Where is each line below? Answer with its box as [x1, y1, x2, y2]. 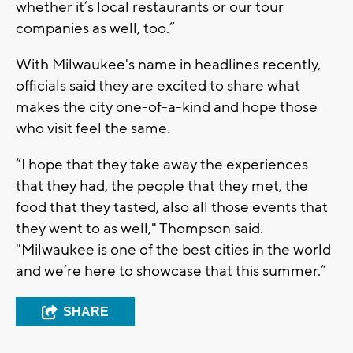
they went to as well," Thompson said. [16, 218, 263, 238]
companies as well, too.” [16, 18, 175, 38]
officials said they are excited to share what [16, 76, 300, 95]
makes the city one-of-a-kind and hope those [16, 97, 318, 117]
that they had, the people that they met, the [16, 176, 308, 195]
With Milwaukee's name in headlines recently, [16, 54, 321, 74]
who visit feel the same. [16, 118, 170, 138]
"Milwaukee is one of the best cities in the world [16, 240, 331, 259]
